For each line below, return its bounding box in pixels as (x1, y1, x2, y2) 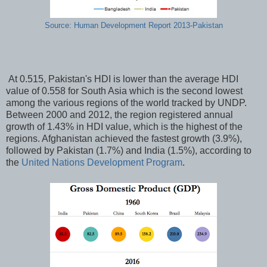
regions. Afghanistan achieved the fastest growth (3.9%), (6, 133, 242, 144)
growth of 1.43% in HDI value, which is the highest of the (6, 122, 243, 132)
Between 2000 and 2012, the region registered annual (6, 110, 233, 120)
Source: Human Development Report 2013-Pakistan (44, 21, 223, 30)
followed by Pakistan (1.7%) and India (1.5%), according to (6, 145, 252, 156)
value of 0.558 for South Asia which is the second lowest (6, 86, 243, 97)
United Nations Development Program (21, 157, 182, 168)
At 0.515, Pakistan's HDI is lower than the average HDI (6, 74, 238, 85)
